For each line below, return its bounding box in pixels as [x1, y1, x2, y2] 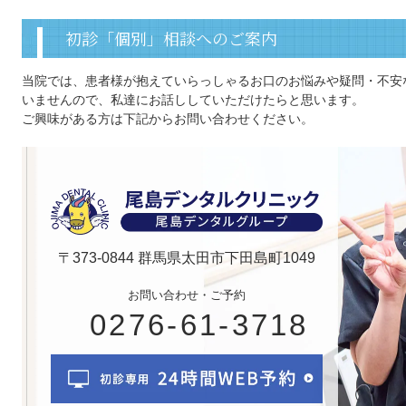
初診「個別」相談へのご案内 [65, 26, 277, 51]
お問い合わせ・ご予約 [128, 288, 246, 303]
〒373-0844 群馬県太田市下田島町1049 [58, 250, 315, 266]
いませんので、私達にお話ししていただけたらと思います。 [22, 92, 364, 108]
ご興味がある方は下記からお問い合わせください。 [22, 111, 314, 127]
